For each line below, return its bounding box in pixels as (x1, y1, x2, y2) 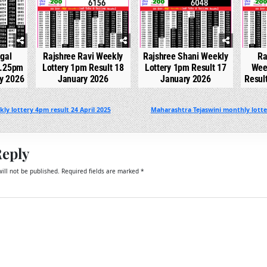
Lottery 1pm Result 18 (42, 62, 124, 73)
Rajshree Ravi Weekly (43, 51, 123, 62)
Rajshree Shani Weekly (142, 51, 228, 62)
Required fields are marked (61, 167, 141, 175)
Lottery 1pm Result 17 (144, 62, 226, 73)
